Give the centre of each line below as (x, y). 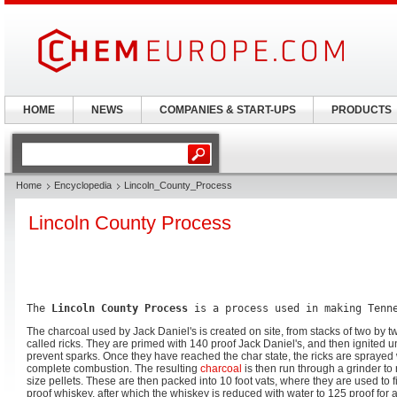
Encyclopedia (83, 185)
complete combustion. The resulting (113, 369)
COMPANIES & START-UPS (227, 110)
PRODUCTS (361, 110)
